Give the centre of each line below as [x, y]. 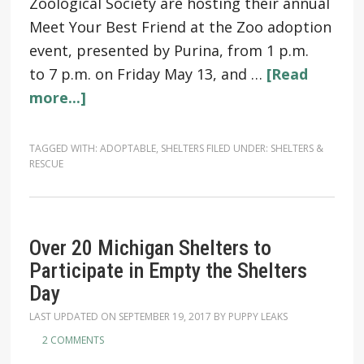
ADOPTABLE [128, 148]
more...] [57, 97]
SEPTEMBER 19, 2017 [165, 316]
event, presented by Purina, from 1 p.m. [169, 50]
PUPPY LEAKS [258, 316]
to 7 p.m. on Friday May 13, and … [147, 74]
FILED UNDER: [238, 148]
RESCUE [46, 164]
